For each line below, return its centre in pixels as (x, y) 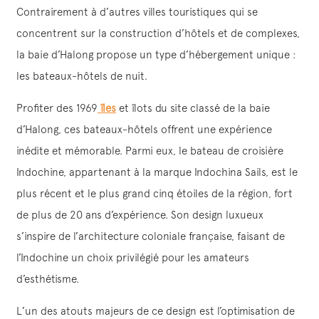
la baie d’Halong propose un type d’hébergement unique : (156, 54)
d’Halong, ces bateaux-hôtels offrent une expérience (144, 129)
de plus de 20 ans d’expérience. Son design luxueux (140, 214)
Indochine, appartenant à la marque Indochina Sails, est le (157, 172)
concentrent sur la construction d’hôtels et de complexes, (158, 33)
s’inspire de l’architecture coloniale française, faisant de (151, 236)
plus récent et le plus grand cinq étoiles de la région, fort (155, 193)
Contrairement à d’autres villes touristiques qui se (137, 11)
